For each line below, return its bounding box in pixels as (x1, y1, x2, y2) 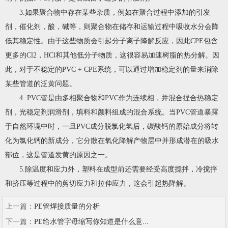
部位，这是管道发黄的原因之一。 (5, 151, 112, 159)
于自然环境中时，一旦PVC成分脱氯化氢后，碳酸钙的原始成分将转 (5, 122, 218, 130)
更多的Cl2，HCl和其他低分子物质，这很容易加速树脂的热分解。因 (5, 51, 219, 59)
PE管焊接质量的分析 (34, 202, 100, 210)
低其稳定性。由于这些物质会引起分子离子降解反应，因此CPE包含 (5, 37, 218, 45)
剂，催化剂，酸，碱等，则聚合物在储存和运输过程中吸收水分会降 (5, 22, 219, 31)
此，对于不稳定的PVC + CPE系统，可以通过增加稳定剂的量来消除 (5, 65, 218, 73)
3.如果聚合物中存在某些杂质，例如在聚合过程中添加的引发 (19, 8, 210, 16)
